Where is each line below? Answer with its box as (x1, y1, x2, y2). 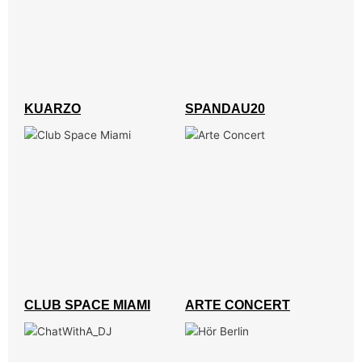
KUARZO (24, 102, 81, 116)
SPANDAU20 (185, 102, 265, 116)
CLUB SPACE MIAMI (24, 298, 150, 312)
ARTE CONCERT (185, 298, 290, 312)
